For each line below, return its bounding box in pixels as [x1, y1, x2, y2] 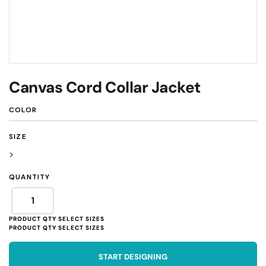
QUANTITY [9, 172, 50, 182]
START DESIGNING [99, 252, 167, 262]
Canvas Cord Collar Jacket [9, 77, 201, 97]
